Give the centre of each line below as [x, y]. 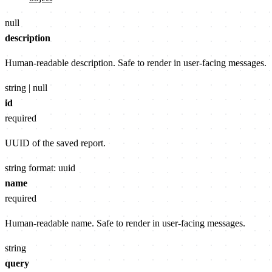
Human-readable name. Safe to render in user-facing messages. [125, 223]
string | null [26, 88]
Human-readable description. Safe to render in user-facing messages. [136, 63]
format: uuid [52, 168]
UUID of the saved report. [55, 143]
